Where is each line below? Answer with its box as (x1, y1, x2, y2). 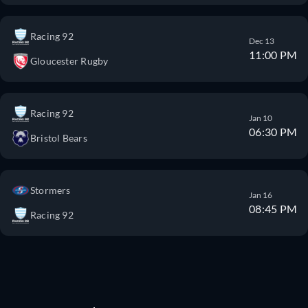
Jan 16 (249, 190, 273, 200)
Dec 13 (249, 36, 275, 46)
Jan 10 (249, 113, 273, 123)
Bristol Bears (30, 132, 87, 144)
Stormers (30, 184, 71, 196)
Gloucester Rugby (30, 55, 109, 67)
